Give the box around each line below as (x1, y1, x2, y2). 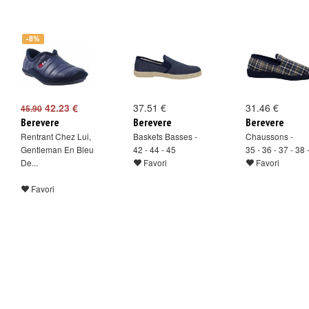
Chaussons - (246, 130, 293, 142)
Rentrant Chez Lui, (21, 130, 91, 142)
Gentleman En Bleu (21, 143, 94, 155)
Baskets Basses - (133, 130, 197, 142)
